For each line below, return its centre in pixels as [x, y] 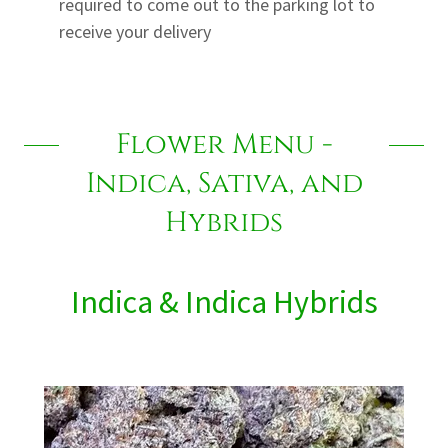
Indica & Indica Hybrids [224, 302]
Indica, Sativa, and [224, 184]
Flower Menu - [224, 145]
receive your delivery [135, 32]
